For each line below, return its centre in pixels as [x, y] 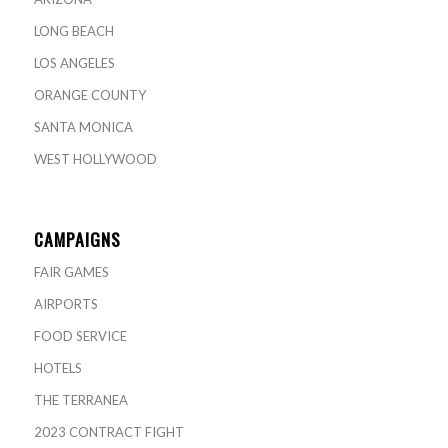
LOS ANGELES [74, 63]
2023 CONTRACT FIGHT [108, 432]
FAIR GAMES [71, 272]
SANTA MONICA [83, 127]
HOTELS [57, 368]
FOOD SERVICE [80, 336]
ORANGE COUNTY [89, 95]
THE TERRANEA [80, 400]
